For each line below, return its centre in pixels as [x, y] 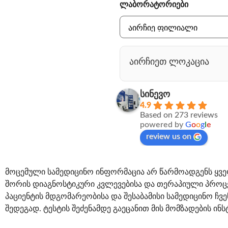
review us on [169, 137]
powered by [163, 125]
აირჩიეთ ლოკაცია [169, 62]
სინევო [155, 95]
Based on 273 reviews [179, 115]
